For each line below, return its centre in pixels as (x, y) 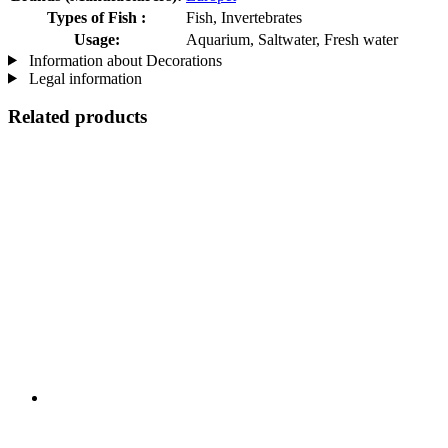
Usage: (96, 39)
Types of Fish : (96, 17)
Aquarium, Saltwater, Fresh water (292, 39)
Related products (77, 117)
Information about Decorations (123, 60)
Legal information (83, 78)
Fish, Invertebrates (244, 17)
